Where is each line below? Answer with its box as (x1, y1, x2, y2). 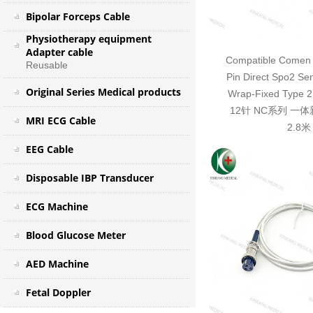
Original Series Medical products (25, 85, 181, 99)
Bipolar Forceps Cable (25, 10, 130, 23)
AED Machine (25, 257, 89, 270)
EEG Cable (25, 143, 73, 156)
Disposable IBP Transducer (25, 171, 154, 184)
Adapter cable (25, 45, 93, 59)
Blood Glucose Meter (25, 228, 126, 242)
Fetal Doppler (25, 286, 91, 299)
